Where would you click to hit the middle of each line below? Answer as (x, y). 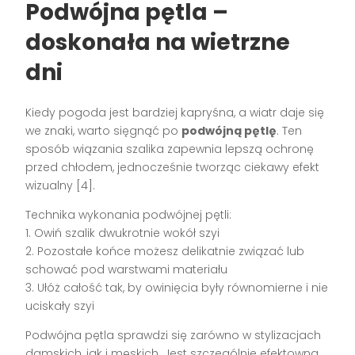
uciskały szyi (60, 305)
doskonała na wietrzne (158, 42)
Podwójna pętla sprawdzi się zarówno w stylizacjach (174, 335)
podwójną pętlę (229, 130)
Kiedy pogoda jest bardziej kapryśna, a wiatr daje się (175, 112)
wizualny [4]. (61, 185)
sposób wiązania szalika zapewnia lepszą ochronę (170, 149)
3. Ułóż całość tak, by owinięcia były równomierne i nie (177, 287)
